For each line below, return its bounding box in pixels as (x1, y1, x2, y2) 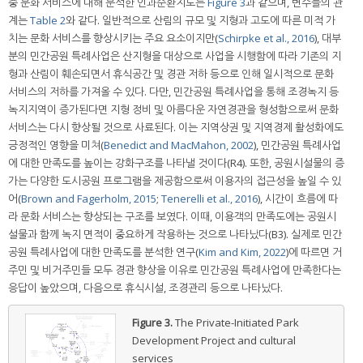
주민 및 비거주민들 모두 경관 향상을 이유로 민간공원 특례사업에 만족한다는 (8, 263, 341, 278)
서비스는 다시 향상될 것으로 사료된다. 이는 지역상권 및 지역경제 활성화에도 (8, 120, 344, 135)
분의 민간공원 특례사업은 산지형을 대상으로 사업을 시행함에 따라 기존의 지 (8, 49, 341, 64)
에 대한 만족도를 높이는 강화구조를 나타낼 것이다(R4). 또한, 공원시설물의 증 (8, 156, 344, 171)
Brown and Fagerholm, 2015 (21, 191, 156, 207)
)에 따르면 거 (286, 245, 342, 260)
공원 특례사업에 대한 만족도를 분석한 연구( (8, 245, 199, 260)
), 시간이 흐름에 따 (258, 191, 338, 207)
